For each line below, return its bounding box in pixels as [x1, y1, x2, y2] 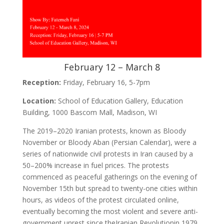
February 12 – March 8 [63, 61, 160, 73]
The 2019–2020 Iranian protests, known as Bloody [22, 126, 186, 136]
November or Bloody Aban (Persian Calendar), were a [22, 137, 196, 147]
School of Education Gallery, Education [55, 96, 183, 106]
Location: [22, 96, 56, 106]
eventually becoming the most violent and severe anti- [22, 206, 198, 216]
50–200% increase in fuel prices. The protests [22, 160, 169, 170]
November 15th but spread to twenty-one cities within [22, 183, 197, 193]
